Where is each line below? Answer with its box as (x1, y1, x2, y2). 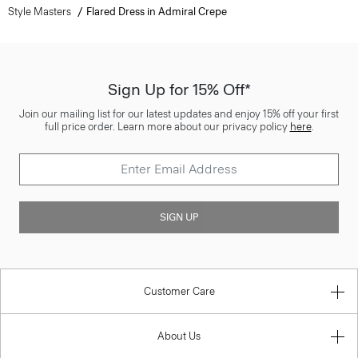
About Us (157, 329, 201, 342)
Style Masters (8, 5, 71, 18)
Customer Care (143, 284, 215, 297)
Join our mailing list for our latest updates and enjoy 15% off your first (19, 107, 339, 120)
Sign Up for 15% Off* (107, 79, 251, 99)
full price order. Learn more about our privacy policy (44, 120, 290, 133)
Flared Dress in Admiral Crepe (86, 5, 227, 18)
